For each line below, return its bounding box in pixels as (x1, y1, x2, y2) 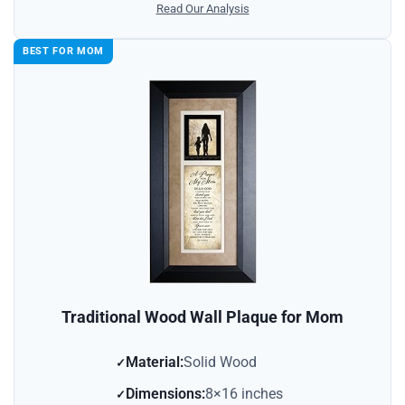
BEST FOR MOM (23, 45, 104, 58)
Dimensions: (126, 385, 205, 403)
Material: (126, 353, 184, 372)
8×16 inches (205, 385, 283, 403)
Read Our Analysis (155, 2, 250, 16)
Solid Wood (184, 353, 257, 372)
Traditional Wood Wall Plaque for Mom (61, 307, 344, 327)
